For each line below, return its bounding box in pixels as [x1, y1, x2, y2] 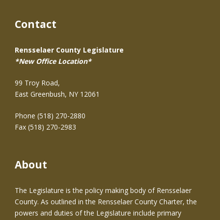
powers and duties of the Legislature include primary [15, 208, 181, 218]
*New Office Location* [15, 56, 91, 66]
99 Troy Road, [15, 78, 60, 87]
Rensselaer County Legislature [15, 45, 124, 55]
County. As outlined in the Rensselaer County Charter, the [15, 196, 197, 206]
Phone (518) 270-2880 [15, 110, 85, 120]
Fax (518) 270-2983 [15, 122, 76, 132]
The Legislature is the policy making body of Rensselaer [15, 185, 192, 195]
